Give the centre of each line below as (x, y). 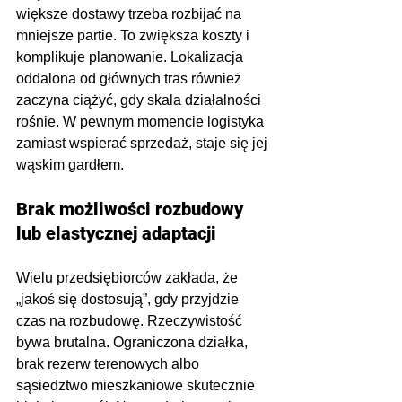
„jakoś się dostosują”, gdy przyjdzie (129, 300)
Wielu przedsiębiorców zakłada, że (129, 278)
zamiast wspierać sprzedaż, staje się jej (144, 144)
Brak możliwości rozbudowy (132, 210)
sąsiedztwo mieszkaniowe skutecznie (137, 386)
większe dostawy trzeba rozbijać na (131, 14)
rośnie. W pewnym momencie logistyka (142, 122)
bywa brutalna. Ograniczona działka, (134, 343)
